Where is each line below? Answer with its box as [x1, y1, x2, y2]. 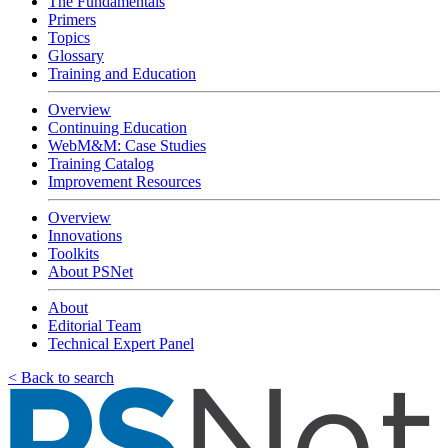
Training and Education [48, 65, 196, 82]
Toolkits [48, 245, 99, 262]
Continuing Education [48, 119, 187, 136]
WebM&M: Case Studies [48, 137, 206, 154]
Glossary [48, 47, 104, 64]
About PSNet [48, 263, 133, 280]
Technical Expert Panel [48, 335, 194, 352]
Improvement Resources [48, 173, 201, 190]
